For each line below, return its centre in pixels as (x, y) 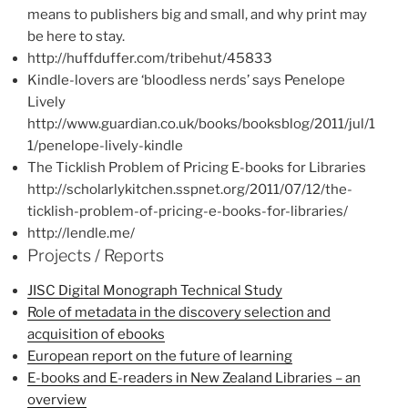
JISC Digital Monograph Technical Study (155, 290)
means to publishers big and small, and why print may (197, 15)
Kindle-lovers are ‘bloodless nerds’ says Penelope (186, 81)
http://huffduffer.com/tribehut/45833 (150, 59)
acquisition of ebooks (96, 334)
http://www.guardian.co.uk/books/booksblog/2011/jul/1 (201, 124)
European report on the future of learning (160, 356)
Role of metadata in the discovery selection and (179, 312)
